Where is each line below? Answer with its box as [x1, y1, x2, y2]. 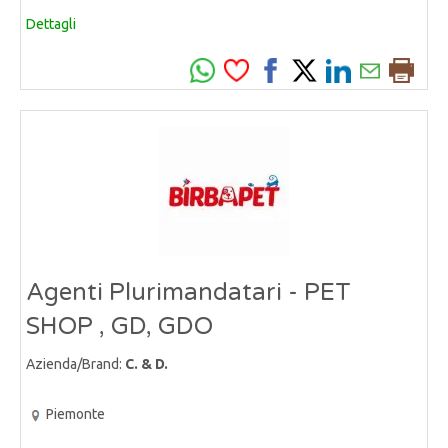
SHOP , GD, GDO [26, 312, 213, 342]
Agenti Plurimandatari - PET [26, 278, 351, 308]
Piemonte [46, 406, 105, 423]
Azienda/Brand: [26, 356, 125, 373]
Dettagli [26, 16, 76, 33]
